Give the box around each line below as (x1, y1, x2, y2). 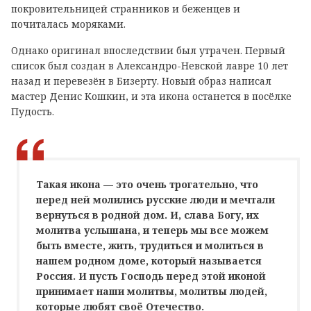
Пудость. (11, 104, 54, 118)
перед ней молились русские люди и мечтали (36, 192, 275, 206)
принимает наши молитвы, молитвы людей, (36, 284, 267, 298)
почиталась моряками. (11, 17, 126, 31)
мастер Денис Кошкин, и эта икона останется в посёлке (11, 89, 292, 103)
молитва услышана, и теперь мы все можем (36, 223, 269, 237)
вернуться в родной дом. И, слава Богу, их (36, 208, 259, 221)
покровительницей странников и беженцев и (11, 1, 240, 15)
